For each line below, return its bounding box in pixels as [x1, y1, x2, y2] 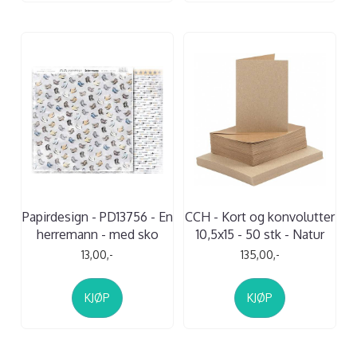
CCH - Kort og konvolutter [185, 208, 335, 225]
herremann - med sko [36, 226, 159, 242]
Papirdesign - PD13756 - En [22, 208, 173, 225]
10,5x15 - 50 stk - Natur [195, 226, 324, 242]
